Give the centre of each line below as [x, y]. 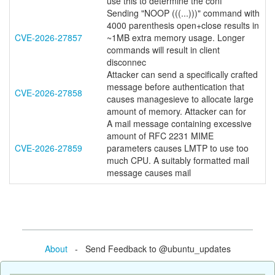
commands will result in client [163, 50]
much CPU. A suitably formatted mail [178, 160]
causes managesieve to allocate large [180, 99]
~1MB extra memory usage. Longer [176, 37]
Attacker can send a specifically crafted [182, 74]
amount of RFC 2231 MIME [160, 136]
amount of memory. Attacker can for [176, 111]
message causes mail [149, 172]
